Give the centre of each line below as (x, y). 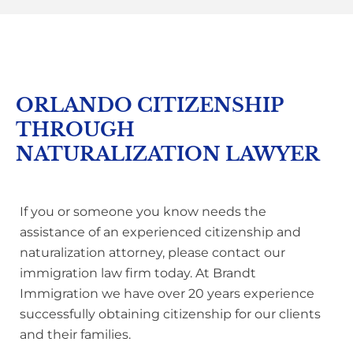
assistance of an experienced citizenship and (160, 232)
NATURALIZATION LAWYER (168, 154)
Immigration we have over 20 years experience (167, 293)
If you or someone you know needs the (143, 211)
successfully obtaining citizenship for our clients (170, 314)
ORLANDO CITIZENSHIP (149, 105)
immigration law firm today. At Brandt (138, 273)
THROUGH (75, 129)
